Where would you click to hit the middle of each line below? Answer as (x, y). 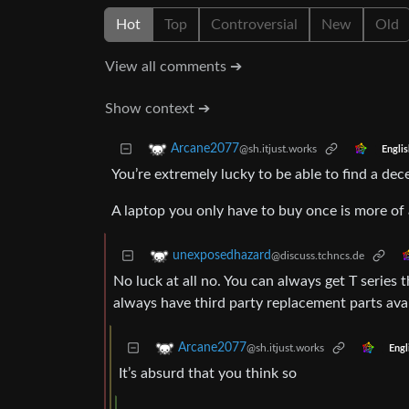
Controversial (254, 25)
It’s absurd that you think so (208, 374)
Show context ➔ (157, 109)
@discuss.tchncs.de (318, 256)
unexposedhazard (222, 256)
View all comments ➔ (173, 67)
